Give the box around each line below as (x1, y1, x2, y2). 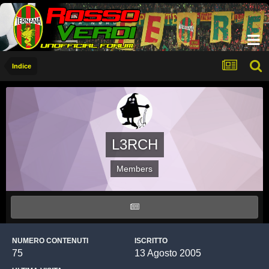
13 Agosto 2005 (134, 248, 201, 258)
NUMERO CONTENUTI (12, 237, 88, 245)
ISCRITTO (134, 237, 168, 245)
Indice (12, 62, 31, 70)
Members (116, 164, 153, 174)
